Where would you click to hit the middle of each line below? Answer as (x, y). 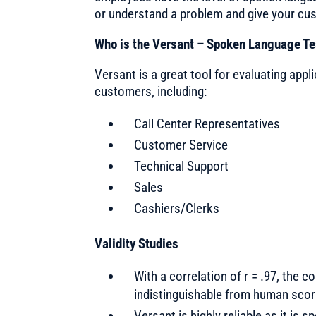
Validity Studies (137, 243)
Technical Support (182, 166)
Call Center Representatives (207, 123)
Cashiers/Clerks (177, 208)
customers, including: (151, 91)
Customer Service (181, 145)
